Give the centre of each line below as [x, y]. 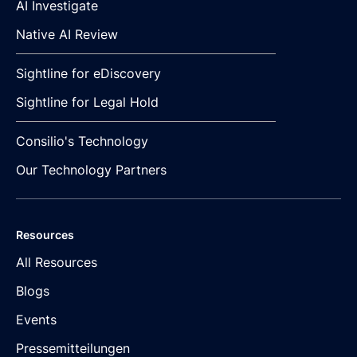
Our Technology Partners [91, 169]
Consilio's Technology [82, 141]
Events [36, 319]
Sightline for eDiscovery [88, 73]
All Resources [57, 262]
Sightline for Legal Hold [87, 102]
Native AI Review [67, 34]
